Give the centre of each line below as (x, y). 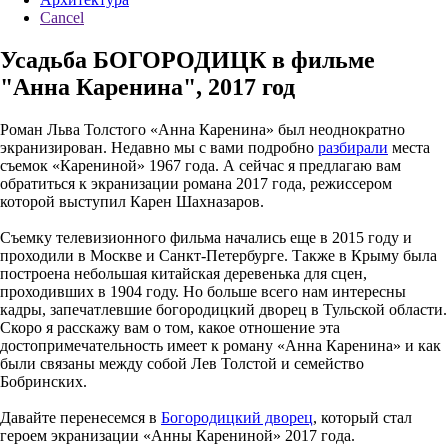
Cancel (62, 17)
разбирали (353, 147)
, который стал (362, 417)
